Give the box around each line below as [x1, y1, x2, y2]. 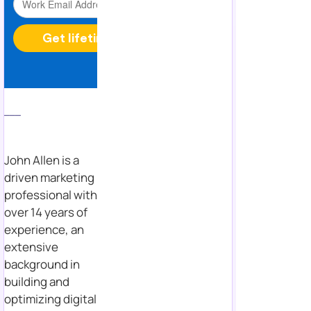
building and [4, 273, 69, 289]
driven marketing [4, 169, 94, 185]
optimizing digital [4, 290, 96, 307]
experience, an [4, 221, 84, 237]
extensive [4, 238, 58, 255]
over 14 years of [4, 203, 87, 220]
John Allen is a [4, 151, 79, 168]
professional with [4, 186, 97, 203]
